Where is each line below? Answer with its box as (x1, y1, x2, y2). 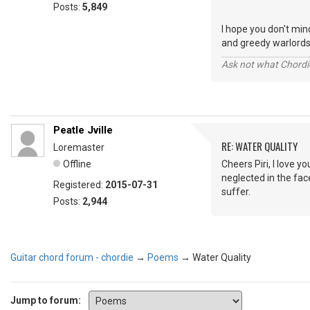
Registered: (53, 179, 105, 190)
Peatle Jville (53, 124, 113, 136)
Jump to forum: (10, 294, 81, 306)
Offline (63, 158, 91, 170)
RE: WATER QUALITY (221, 138, 298, 154)
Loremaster (53, 142, 104, 153)
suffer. (221, 186, 261, 197)
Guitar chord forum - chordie (10, 252, 134, 263)
